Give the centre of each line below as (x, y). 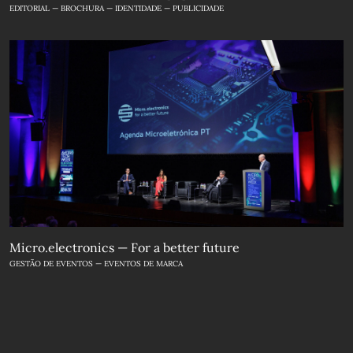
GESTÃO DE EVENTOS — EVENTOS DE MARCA (96, 264)
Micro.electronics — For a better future (124, 248)
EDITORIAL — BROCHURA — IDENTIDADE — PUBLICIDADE (117, 8)
